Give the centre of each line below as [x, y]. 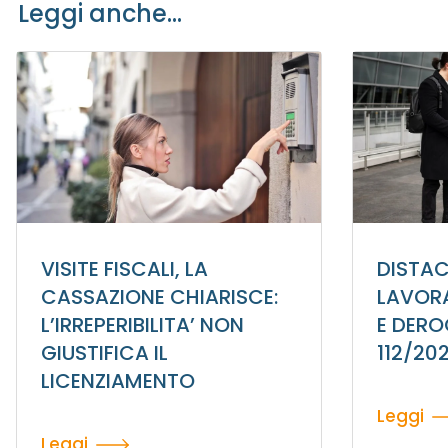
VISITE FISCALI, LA [124, 269]
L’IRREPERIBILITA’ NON [142, 325]
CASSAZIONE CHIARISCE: [159, 297]
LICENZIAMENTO [118, 381]
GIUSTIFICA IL [104, 353]
